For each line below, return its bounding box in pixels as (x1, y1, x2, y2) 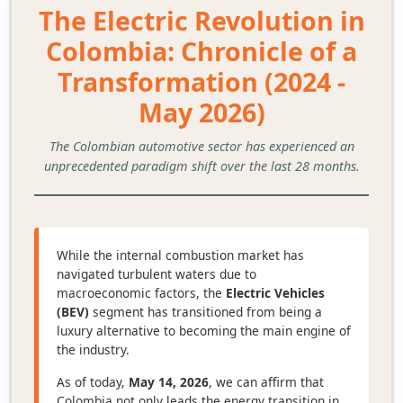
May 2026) (138, 94, 265, 130)
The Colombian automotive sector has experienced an (49, 138, 354, 156)
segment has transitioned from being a (88, 303, 322, 321)
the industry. (56, 341, 130, 359)
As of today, (56, 373, 129, 391)
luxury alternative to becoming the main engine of (56, 322, 351, 340)
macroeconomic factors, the (56, 284, 226, 302)
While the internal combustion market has (56, 246, 304, 264)
